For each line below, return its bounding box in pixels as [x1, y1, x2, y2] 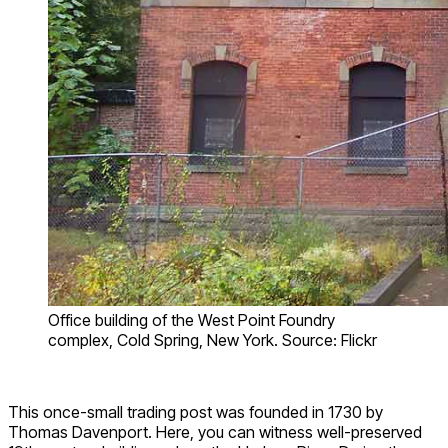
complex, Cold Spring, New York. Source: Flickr [48, 330, 377, 351]
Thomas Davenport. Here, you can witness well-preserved [8, 422, 422, 443]
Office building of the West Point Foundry [48, 310, 335, 331]
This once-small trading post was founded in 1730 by [8, 402, 383, 423]
